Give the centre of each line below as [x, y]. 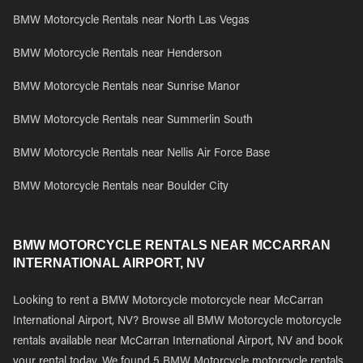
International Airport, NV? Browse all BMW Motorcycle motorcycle [177, 322]
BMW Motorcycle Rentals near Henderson [117, 54]
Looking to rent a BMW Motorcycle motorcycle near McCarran [168, 301]
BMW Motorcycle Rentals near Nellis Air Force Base [141, 154]
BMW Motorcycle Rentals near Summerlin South [133, 121]
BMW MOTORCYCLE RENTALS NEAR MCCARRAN [172, 245]
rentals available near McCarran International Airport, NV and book [178, 342]
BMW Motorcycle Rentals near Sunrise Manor [126, 88]
